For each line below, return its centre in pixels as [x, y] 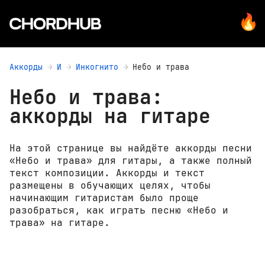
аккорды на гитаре [110, 117]
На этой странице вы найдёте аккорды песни [131, 148]
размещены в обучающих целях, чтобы [110, 186]
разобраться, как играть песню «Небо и [119, 211]
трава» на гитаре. [60, 223]
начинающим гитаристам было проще [104, 198]
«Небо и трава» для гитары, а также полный [131, 161]
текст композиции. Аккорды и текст [107, 173]
